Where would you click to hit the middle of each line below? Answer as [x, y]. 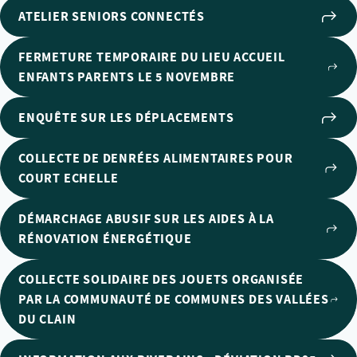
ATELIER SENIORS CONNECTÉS [112, 16]
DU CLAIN [47, 319]
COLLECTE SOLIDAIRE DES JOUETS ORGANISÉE [161, 279]
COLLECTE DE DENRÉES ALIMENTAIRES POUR [156, 158]
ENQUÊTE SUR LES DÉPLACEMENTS [126, 118]
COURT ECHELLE [69, 178]
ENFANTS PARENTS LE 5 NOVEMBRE [127, 77]
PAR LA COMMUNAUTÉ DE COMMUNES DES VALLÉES [174, 299]
